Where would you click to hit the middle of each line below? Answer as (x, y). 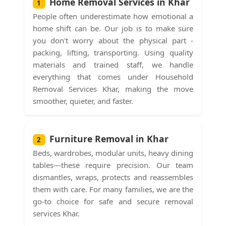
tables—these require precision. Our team (113, 165)
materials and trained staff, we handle (113, 64)
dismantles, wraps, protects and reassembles (113, 177)
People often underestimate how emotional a (113, 16)
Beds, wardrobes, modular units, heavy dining (113, 153)
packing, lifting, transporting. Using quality (113, 52)
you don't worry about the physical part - (113, 40)
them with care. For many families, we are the (113, 189)
